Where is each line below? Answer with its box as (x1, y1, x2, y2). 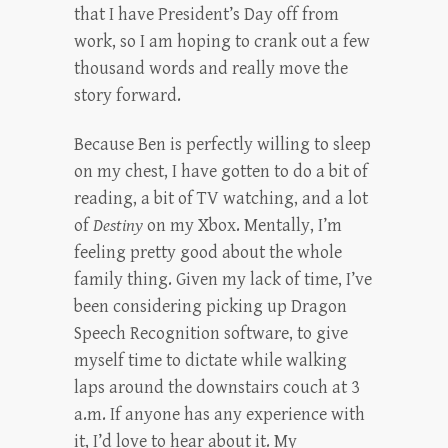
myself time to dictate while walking (74, 349, 347, 371)
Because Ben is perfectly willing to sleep (74, 133, 371, 155)
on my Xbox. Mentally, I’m (143, 214, 342, 236)
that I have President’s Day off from (74, 3, 339, 25)
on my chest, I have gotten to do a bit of (74, 160, 368, 182)
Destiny (93, 214, 143, 236)
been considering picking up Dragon (74, 295, 347, 317)
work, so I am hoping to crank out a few (74, 30, 370, 52)
